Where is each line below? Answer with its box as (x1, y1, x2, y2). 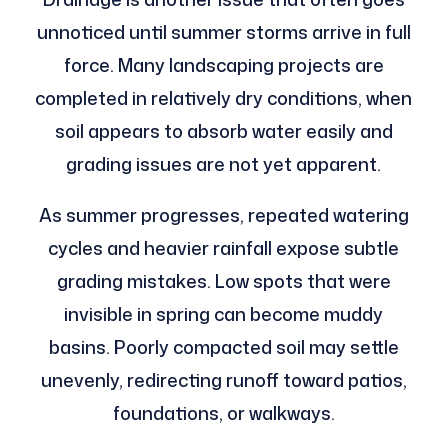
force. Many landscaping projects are (63, 52, 384, 79)
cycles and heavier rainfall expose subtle (48, 235, 400, 262)
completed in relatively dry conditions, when (35, 85, 413, 112)
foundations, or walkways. (112, 400, 335, 427)
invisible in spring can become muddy (64, 301, 384, 328)
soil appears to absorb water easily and (54, 118, 393, 145)
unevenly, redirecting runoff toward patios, (40, 367, 407, 394)
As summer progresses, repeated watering (38, 202, 409, 229)
